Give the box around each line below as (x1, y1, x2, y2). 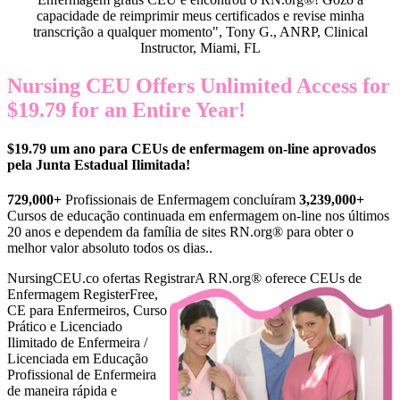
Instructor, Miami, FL (139, 39, 261, 55)
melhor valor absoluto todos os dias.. (7, 240, 212, 256)
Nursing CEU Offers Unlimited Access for (7, 73, 390, 97)
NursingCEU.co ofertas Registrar (7, 271, 195, 287)
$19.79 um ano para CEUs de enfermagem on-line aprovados (7, 140, 376, 156)
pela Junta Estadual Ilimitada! (7, 156, 190, 172)
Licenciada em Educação (7, 351, 148, 367)
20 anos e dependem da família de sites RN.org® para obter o (7, 224, 354, 240)
